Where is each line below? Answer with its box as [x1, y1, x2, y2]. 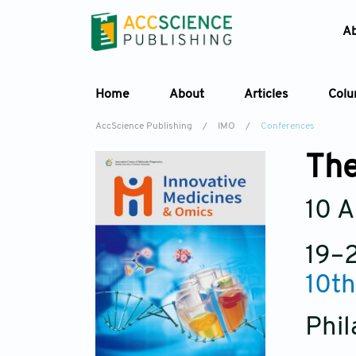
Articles [244, 88, 288, 101]
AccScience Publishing [95, 122, 192, 131]
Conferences [261, 122, 315, 131]
